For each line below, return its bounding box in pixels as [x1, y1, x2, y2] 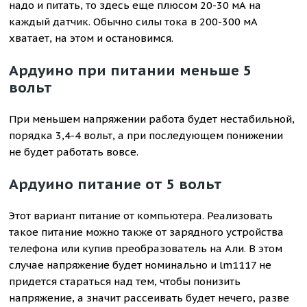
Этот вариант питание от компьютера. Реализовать [9, 209, 273, 222]
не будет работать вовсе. [9, 145, 139, 158]
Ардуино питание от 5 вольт [9, 175, 223, 193]
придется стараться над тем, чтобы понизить [9, 275, 241, 288]
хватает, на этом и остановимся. [9, 32, 174, 45]
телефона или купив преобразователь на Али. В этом [9, 242, 283, 255]
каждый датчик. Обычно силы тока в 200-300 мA [9, 15, 258, 28]
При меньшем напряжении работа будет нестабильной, [9, 112, 295, 125]
